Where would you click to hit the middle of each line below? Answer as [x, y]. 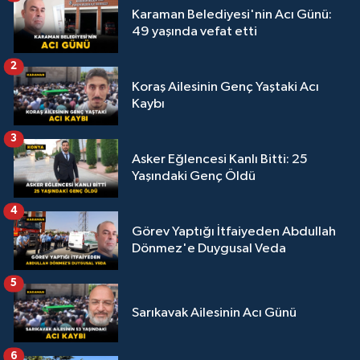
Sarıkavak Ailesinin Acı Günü [214, 313]
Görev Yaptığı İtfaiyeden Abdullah [234, 232]
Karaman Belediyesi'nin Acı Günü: [232, 15]
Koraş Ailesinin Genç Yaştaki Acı [225, 88]
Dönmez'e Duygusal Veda [209, 249]
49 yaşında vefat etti [194, 32]
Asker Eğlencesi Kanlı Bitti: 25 [220, 160]
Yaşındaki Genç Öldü [194, 177]
